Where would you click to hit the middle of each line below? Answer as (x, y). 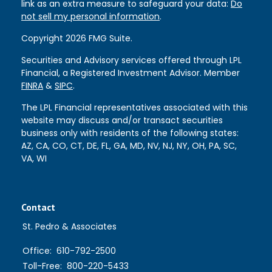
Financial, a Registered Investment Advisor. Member (131, 73)
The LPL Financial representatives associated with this (134, 108)
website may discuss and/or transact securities (122, 121)
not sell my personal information (90, 17)
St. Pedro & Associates (70, 227)
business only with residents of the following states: (130, 133)
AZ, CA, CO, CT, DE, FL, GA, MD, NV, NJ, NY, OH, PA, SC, (129, 146)
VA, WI (34, 159)
